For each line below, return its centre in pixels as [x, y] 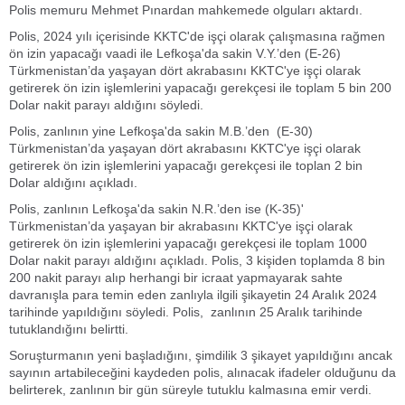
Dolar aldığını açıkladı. [73, 183]
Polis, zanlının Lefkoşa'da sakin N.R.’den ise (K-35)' [156, 209]
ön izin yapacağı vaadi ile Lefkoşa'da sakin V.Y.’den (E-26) [175, 54]
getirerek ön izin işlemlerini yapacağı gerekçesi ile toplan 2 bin [186, 166]
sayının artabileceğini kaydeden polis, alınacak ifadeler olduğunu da [202, 373]
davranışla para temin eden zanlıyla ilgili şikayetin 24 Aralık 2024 [193, 295]
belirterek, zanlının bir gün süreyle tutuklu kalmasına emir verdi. [190, 390]
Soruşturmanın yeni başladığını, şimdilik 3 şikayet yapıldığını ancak [201, 356]
